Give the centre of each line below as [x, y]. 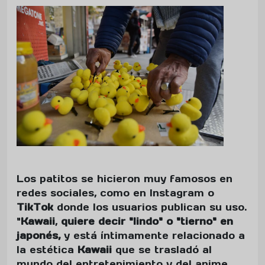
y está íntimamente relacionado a [154, 235]
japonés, [40, 235]
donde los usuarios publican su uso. [150, 207]
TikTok [35, 207]
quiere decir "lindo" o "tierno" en [147, 221]
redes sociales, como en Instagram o [115, 193]
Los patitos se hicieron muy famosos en [125, 179]
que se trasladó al [164, 250]
